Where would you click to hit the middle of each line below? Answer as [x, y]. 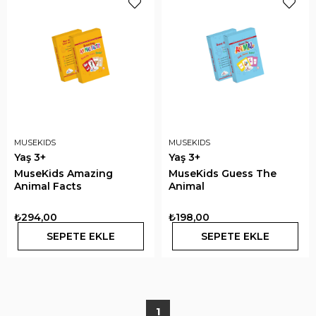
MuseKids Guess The [223, 174]
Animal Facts [48, 186]
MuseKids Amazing [63, 174]
